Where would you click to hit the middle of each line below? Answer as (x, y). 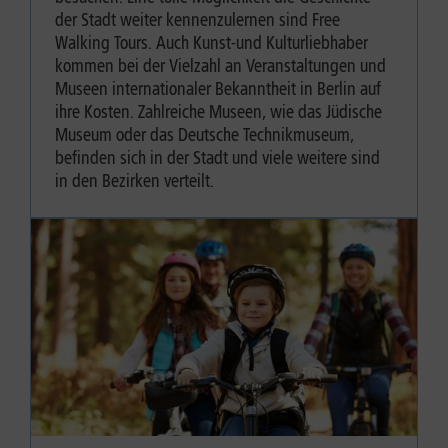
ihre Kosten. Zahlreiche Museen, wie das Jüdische (218, 112)
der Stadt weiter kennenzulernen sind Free (197, 20)
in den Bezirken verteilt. (134, 181)
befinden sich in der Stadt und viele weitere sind (217, 158)
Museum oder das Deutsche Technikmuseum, (204, 135)
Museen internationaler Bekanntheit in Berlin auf (218, 89)
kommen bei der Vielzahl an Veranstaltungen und (220, 66)
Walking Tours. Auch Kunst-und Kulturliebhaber (211, 43)
